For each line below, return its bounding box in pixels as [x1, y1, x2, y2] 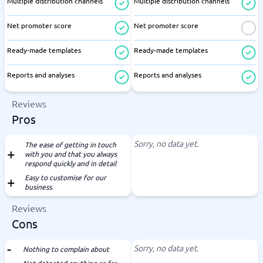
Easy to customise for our [25, 173, 106, 182]
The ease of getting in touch [25, 140, 116, 149]
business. [25, 182, 53, 191]
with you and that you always [25, 149, 117, 159]
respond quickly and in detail [25, 159, 116, 168]
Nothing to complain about [23, 244, 109, 254]
